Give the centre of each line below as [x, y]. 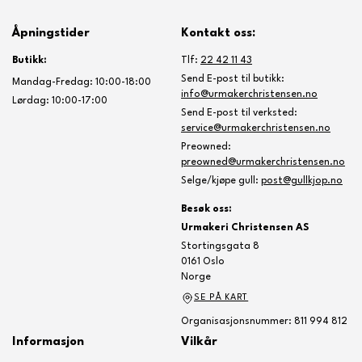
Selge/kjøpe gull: [221, 181]
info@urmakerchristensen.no [249, 95]
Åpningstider [51, 34]
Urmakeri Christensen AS [245, 228]
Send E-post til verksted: [239, 113]
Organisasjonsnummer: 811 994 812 [264, 322]
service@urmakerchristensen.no [256, 128]
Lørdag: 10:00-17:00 [60, 101]
